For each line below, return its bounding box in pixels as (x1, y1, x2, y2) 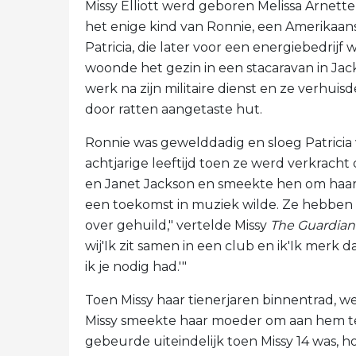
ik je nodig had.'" (85, 259, 187, 274)
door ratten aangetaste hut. (85, 102, 262, 117)
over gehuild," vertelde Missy (85, 218, 270, 233)
